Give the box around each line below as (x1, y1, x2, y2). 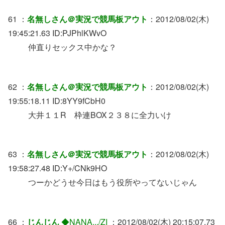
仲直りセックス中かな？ (28, 41, 117, 53)
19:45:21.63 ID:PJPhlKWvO (8, 27, 106, 39)
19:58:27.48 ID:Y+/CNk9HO (8, 162, 107, 174)
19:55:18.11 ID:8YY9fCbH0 (8, 94, 105, 106)
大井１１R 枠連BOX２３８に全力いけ (28, 108, 171, 121)
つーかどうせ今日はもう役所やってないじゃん (28, 176, 197, 188)
